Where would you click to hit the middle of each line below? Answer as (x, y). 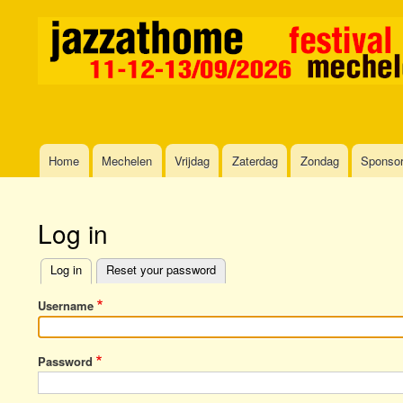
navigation (58, 186)
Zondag (319, 161)
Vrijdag (192, 161)
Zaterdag (255, 161)
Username (66, 305)
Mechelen (127, 161)
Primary (69, 289)
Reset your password (161, 270)
